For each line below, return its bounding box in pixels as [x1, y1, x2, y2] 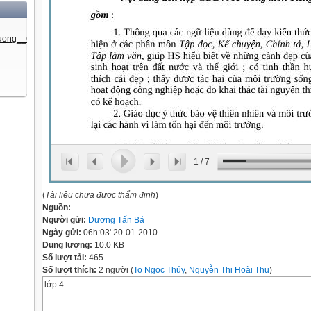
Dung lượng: [42, 240, 94, 250]
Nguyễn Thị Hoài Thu [189, 265, 269, 275]
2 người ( [96, 265, 133, 275]
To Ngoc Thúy [133, 265, 185, 275]
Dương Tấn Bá [88, 215, 144, 225]
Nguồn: [42, 203, 71, 212]
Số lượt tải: [42, 253, 89, 262]
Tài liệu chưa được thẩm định [45, 190, 155, 200]
